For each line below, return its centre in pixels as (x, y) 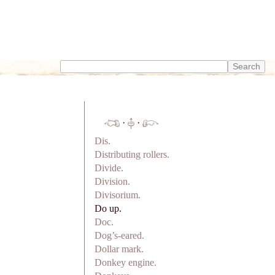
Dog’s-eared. (119, 235)
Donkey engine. (125, 262)
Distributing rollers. (132, 154)
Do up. (108, 208)
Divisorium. (117, 195)
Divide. (109, 168)
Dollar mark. (119, 249)
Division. (112, 181)
